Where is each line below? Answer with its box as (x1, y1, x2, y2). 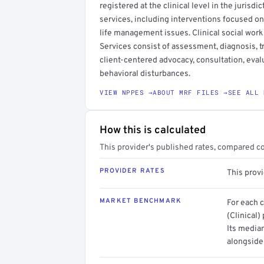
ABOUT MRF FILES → (153, 87, 228, 97)
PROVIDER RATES (100, 166, 165, 175)
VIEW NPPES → (100, 87, 153, 97)
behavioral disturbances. (100, 68, 190, 79)
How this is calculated (100, 123, 206, 137)
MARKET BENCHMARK (100, 196, 182, 205)
